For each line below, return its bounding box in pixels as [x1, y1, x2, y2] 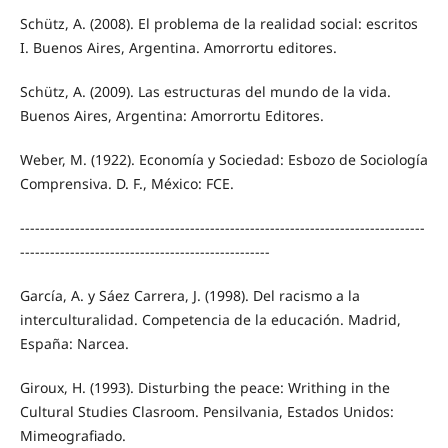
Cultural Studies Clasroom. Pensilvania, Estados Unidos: [19, 402, 394, 422]
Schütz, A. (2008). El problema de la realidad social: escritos [19, 14, 418, 34]
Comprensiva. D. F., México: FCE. [19, 174, 234, 194]
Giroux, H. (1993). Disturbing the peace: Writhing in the [19, 378, 390, 398]
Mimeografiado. [19, 426, 126, 446]
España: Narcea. [19, 334, 129, 354]
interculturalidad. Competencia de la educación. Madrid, [19, 310, 401, 330]
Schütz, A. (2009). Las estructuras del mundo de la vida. [19, 82, 391, 102]
